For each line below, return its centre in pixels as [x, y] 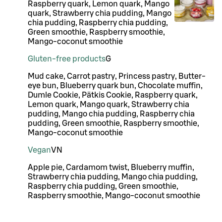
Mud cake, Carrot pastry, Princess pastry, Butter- [117, 76]
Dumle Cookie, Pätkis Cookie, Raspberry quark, [113, 95]
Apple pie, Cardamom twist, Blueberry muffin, [111, 167]
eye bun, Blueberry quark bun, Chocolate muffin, [115, 85]
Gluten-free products [67, 59]
